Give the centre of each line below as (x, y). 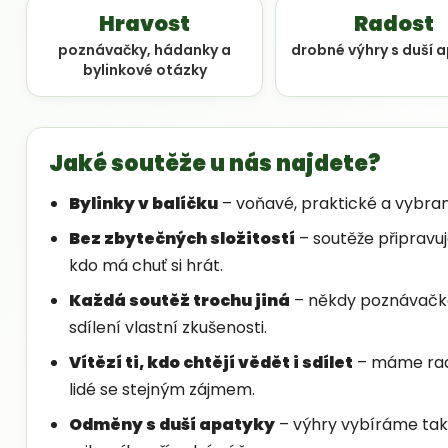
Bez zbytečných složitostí (182, 238)
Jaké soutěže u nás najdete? (214, 163)
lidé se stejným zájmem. (162, 389)
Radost (393, 23)
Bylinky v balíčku (143, 203)
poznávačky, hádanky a (145, 49)
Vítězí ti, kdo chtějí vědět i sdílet (211, 362)
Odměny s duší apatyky (172, 424)
